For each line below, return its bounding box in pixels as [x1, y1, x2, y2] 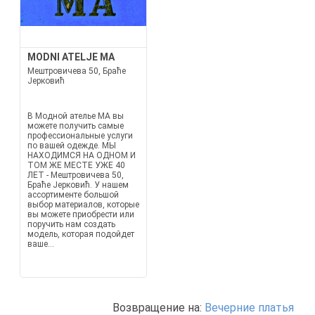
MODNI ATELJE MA [27, 51, 115, 63]
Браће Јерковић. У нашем [27, 180, 129, 190]
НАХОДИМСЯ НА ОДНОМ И [27, 150, 136, 160]
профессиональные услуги [27, 131, 133, 141]
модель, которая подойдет [27, 229, 134, 239]
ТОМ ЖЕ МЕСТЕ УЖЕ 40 [27, 160, 125, 170]
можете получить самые [27, 121, 124, 131]
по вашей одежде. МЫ [27, 141, 116, 150]
